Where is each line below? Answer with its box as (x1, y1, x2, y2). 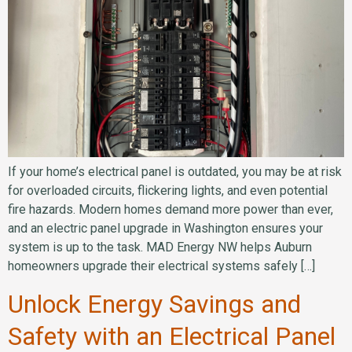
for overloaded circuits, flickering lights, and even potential (8, 182, 328, 198)
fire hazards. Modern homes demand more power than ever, (8, 201, 333, 217)
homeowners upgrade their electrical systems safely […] (8, 258, 315, 273)
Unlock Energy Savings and (8, 289, 301, 320)
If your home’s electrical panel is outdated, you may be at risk (8, 163, 342, 179)
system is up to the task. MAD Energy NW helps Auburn (8, 239, 312, 255)
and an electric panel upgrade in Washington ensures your (8, 220, 323, 236)
